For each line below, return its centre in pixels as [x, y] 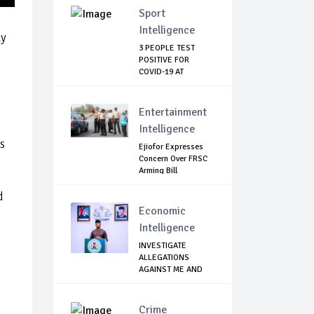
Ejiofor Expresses [171, 147]
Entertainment [173, 112]
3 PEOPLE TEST [167, 48]
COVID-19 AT [161, 72]
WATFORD [157, 84]
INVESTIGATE [163, 246]
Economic [162, 211]
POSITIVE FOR [164, 60]
